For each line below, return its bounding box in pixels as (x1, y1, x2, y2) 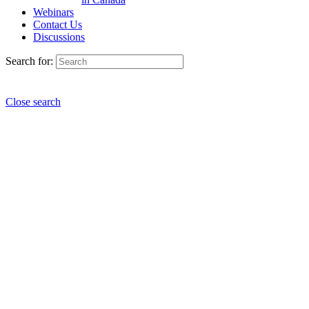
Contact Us (33, 19, 82, 30)
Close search (6, 96, 61, 108)
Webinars (33, 6, 74, 18)
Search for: (6, 55, 53, 67)
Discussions (33, 31, 85, 43)
